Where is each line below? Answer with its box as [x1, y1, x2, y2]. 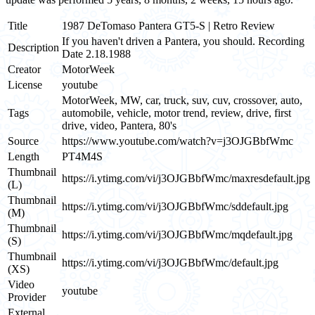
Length [8, 150, 39, 162]
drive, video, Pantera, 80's [62, 119, 176, 131]
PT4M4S [62, 150, 103, 162]
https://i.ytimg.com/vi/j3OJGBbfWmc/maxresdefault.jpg [62, 172, 310, 184]
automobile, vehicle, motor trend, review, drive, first [62, 106, 291, 119]
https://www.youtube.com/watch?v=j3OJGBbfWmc [62, 134, 293, 147]
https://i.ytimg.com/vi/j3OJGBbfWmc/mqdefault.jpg [62, 228, 292, 240]
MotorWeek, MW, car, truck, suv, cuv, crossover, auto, [62, 94, 302, 106]
